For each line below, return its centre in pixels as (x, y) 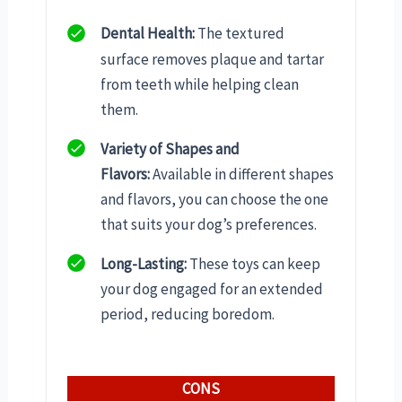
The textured (240, 34)
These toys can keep (253, 263)
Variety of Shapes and (170, 149)
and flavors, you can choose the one (214, 199)
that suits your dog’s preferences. (209, 224)
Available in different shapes (242, 174)
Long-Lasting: (144, 263)
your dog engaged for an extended (212, 289)
